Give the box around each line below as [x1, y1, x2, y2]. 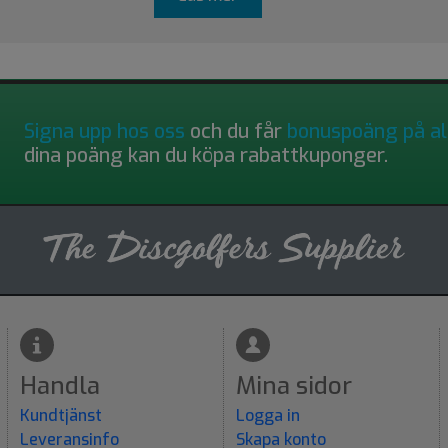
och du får [185, 117, 287, 145]
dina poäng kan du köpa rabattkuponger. [24, 141, 388, 169]
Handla [20, 369, 100, 402]
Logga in [236, 404, 300, 426]
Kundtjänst [20, 404, 102, 426]
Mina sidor [236, 369, 352, 402]
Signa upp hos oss [24, 117, 185, 145]
